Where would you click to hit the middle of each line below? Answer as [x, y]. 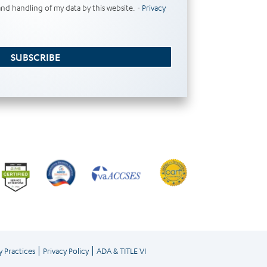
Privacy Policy [66, 250]
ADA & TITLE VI [121, 250]
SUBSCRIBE [36, 57]
